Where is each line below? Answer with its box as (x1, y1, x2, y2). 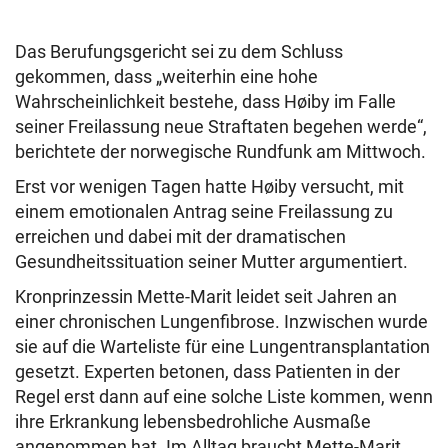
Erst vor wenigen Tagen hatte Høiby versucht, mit (15, 176, 404, 198)
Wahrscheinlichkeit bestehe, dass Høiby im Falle (15, 91, 396, 113)
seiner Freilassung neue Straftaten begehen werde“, (15, 116, 427, 138)
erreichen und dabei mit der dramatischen (15, 226, 346, 248)
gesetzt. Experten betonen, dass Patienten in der (15, 361, 400, 383)
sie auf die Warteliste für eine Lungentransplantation (15, 336, 430, 358)
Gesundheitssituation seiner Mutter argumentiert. (15, 251, 408, 273)
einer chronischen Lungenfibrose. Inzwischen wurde (15, 311, 428, 333)
